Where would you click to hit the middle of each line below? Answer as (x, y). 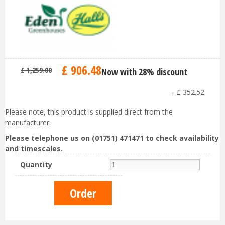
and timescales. (34, 149)
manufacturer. (28, 123)
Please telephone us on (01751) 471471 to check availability (112, 138)
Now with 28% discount (144, 72)
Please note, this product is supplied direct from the (89, 112)
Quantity (36, 165)
